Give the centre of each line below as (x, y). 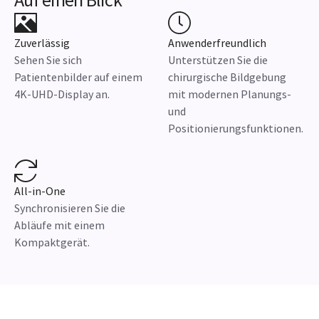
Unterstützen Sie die (218, 60)
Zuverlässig (42, 43)
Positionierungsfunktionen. (236, 128)
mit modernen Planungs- (230, 94)
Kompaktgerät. (52, 242)
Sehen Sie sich (48, 60)
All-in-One (40, 191)
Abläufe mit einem (59, 225)
